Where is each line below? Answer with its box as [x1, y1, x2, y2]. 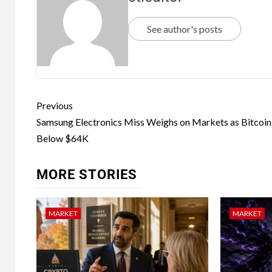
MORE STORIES [36, 167, 137, 183]
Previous [36, 100, 73, 112]
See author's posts [147, 22, 222, 35]
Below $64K [36, 132, 89, 144]
